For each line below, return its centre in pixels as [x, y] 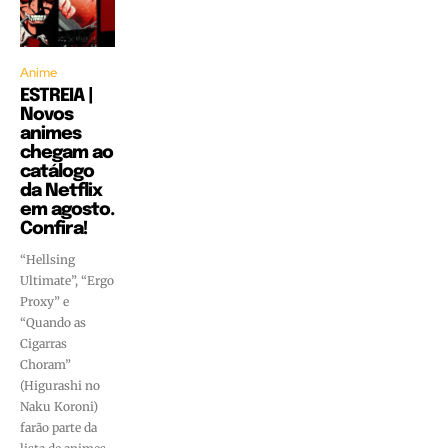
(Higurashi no [60, 386]
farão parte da [58, 428]
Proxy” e [44, 302]
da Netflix [61, 191]
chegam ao [66, 153]
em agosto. [67, 210]
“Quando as [53, 323]
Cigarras [43, 344]
